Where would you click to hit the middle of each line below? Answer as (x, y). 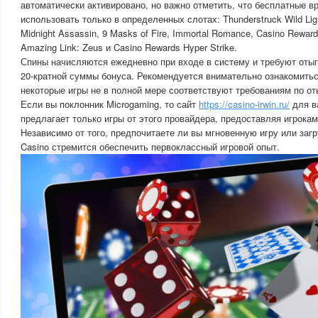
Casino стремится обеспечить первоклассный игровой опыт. (150, 147)
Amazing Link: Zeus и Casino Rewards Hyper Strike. (129, 47)
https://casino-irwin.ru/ (244, 104)
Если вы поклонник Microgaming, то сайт (110, 104)
